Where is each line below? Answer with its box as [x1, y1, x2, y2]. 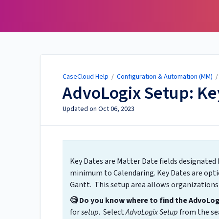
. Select [99, 207, 126, 218]
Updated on [63, 104, 98, 114]
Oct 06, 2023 [98, 104, 134, 114]
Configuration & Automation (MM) [117, 72, 213, 82]
